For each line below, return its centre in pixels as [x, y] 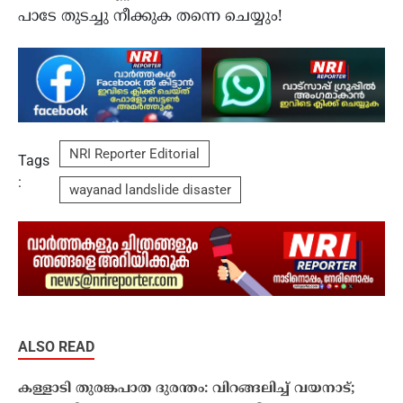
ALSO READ [56, 346]
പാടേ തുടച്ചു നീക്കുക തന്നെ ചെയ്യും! [150, 17]
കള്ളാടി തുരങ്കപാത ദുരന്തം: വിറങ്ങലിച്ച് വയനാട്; [186, 389]
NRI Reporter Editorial [134, 154]
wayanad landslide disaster [150, 190]
